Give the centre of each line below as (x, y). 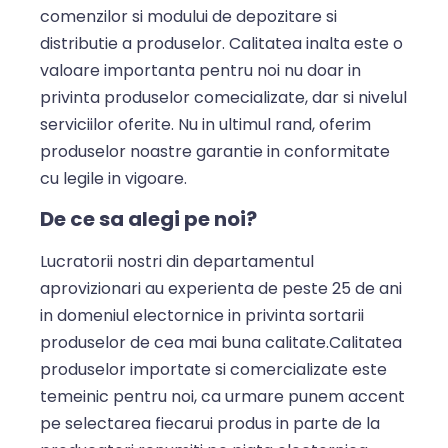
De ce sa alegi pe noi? (148, 218)
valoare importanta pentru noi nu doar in (200, 70)
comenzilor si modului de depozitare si (188, 16)
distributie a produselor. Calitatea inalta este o (221, 43)
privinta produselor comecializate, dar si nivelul (223, 97)
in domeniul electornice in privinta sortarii (202, 315)
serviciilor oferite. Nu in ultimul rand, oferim (205, 124)
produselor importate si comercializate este (213, 369)
